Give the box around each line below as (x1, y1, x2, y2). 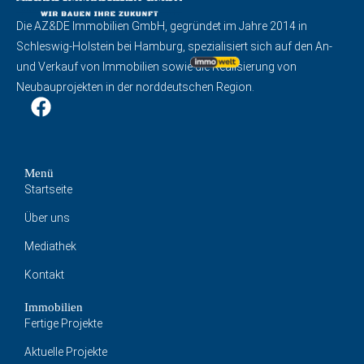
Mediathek (24, 240, 76, 253)
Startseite (24, 183, 72, 197)
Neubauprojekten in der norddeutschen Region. (16, 80, 254, 94)
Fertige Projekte (24, 317, 102, 331)
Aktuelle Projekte (24, 345, 107, 359)
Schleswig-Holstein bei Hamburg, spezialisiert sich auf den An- (16, 40, 332, 54)
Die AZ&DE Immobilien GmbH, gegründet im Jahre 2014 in (16, 19, 307, 33)
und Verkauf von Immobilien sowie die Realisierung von (16, 60, 297, 74)
